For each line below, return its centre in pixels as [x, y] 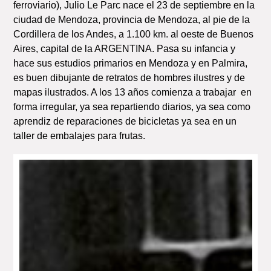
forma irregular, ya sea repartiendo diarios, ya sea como [132, 106]
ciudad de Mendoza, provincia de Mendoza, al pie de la [132, 19]
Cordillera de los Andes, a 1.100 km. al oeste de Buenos [134, 34]
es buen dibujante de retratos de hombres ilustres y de [129, 77]
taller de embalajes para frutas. [80, 135]
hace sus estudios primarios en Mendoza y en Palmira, [131, 63]
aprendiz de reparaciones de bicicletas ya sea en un [125, 121]
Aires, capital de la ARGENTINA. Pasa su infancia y [125, 48]
